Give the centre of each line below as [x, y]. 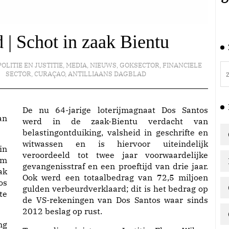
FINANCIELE [182, 65]
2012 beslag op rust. [62, 211]
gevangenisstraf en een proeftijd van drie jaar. [115, 166]
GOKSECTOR [140, 65]
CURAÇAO [50, 74]
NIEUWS [104, 65]
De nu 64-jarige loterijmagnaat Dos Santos [115, 110]
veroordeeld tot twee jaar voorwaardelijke [115, 155]
